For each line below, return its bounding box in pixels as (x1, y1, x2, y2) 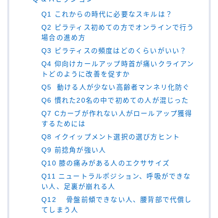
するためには (41, 120, 86, 128)
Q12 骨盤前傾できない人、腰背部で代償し (41, 196, 192, 204)
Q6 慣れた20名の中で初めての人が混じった (41, 97, 189, 105)
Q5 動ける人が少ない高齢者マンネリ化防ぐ (41, 84, 190, 91)
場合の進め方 (41, 34, 86, 42)
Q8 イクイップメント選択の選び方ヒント (41, 133, 181, 141)
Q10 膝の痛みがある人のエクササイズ (41, 160, 170, 167)
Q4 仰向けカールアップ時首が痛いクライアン (41, 60, 195, 68)
